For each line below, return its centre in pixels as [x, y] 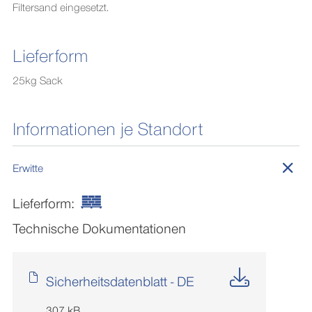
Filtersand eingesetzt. [60, 7]
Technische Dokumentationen [99, 229]
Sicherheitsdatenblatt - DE [120, 282]
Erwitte [28, 169]
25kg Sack [37, 81]
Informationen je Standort [108, 128]
